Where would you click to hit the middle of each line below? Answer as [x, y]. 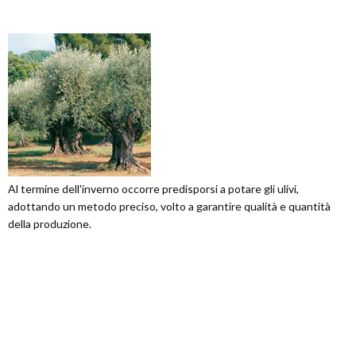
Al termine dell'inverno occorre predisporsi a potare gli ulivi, [153, 189]
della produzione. [50, 224]
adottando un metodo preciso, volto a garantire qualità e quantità [169, 206]
